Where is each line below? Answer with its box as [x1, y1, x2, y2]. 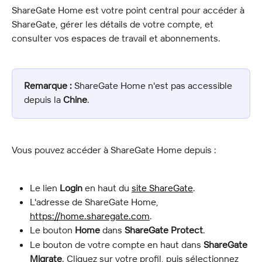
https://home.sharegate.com [30, 210, 150, 222]
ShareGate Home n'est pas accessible [72, 80, 235, 92]
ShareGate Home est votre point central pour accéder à [12, 4, 247, 16]
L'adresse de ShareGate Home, [30, 196, 161, 208]
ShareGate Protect [125, 224, 203, 236]
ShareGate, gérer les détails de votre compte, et [12, 18, 216, 30]
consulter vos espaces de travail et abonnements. [12, 32, 220, 44]
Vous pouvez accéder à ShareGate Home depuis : [12, 143, 216, 156]
